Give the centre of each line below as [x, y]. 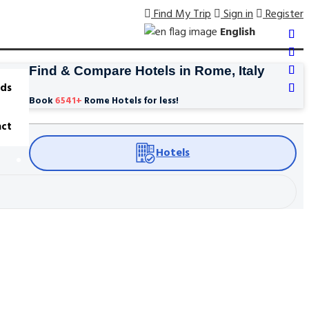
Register [283, 14]
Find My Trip [181, 14]
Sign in [237, 14]
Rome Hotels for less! [130, 101]
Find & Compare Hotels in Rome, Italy [147, 70]
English [238, 32]
